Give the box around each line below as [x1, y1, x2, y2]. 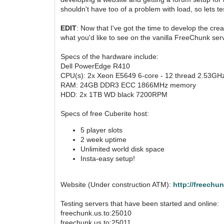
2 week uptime [80, 135, 127, 143]
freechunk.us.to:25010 [60, 209, 132, 217]
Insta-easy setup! [80, 154, 135, 162]
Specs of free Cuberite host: [60, 109, 149, 117]
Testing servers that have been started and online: [60, 199, 219, 207]
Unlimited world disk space [80, 145, 165, 153]
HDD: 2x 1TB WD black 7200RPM [60, 90, 168, 98]
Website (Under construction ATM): [60, 180, 173, 188]
